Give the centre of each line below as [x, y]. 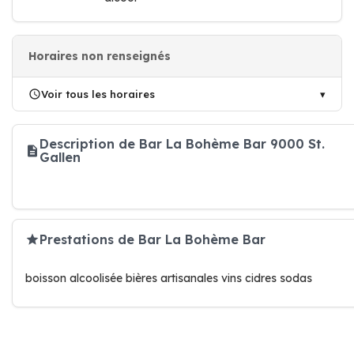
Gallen [60, 157]
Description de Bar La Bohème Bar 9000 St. [182, 144]
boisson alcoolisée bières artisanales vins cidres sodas [169, 278]
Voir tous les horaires [98, 94]
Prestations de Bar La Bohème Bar [153, 239]
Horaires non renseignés [100, 56]
